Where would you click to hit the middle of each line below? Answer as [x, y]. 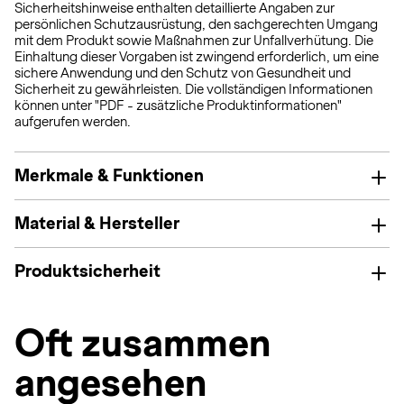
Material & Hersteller [97, 223]
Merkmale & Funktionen [109, 175]
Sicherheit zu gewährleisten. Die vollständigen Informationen [193, 89]
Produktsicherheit [87, 271]
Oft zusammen [142, 343]
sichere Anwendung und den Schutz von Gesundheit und [183, 73]
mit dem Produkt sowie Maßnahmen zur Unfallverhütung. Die [194, 41]
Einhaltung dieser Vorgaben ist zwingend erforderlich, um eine [197, 57]
